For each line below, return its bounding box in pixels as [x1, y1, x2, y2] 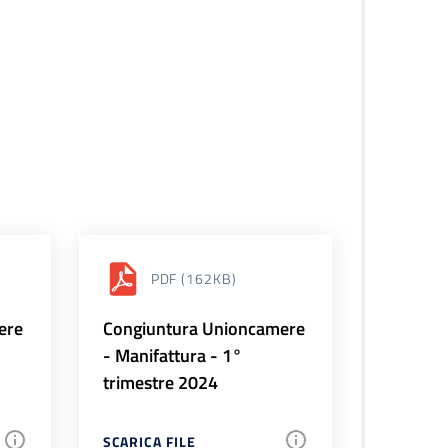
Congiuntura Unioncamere [102, 314, 305, 342]
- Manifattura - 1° [102, 341, 242, 369]
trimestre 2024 [102, 368, 218, 396]
